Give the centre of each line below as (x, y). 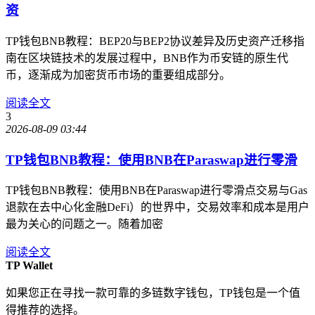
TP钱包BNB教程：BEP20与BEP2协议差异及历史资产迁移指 (155, 41)
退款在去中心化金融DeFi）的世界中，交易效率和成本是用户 (157, 207)
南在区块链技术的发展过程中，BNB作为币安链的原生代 (147, 58)
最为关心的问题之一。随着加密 (84, 224)
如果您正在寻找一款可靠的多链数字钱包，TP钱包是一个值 (153, 293)
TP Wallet (29, 266)
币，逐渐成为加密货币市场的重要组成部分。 (118, 75)
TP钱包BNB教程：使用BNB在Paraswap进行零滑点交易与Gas (156, 191)
